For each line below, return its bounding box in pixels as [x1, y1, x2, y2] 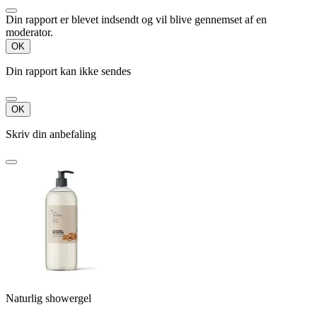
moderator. [6, 26, 53, 39]
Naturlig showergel [6, 292, 91, 305]
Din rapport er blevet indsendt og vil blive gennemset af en [6, 13, 267, 26]
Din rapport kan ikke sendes [6, 65, 131, 78]
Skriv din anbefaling [6, 128, 96, 141]
